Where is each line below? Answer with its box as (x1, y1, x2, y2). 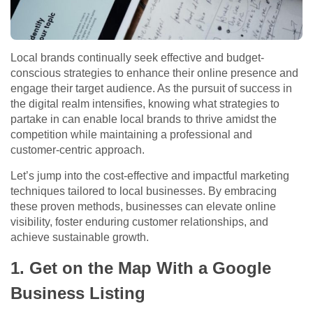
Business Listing (10, 284, 145, 303)
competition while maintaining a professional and (10, 129, 252, 141)
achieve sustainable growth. (10, 231, 149, 244)
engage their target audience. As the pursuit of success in (10, 82, 292, 95)
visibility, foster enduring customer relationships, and (10, 216, 268, 228)
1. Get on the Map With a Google (10, 259, 271, 278)
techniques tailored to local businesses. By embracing (10, 185, 277, 198)
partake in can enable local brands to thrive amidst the (10, 113, 277, 126)
